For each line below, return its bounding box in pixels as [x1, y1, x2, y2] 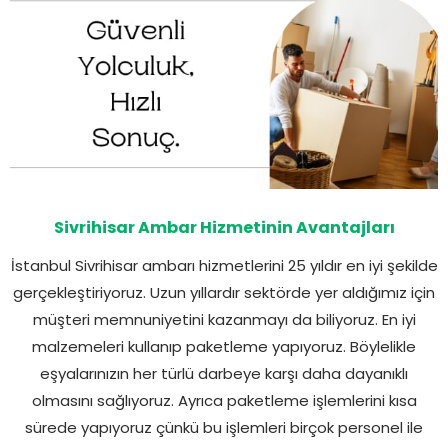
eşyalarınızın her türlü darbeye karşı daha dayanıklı [40, 362, 408, 384]
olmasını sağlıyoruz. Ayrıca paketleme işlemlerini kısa [31, 389, 417, 411]
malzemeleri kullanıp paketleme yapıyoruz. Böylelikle [32, 335, 416, 357]
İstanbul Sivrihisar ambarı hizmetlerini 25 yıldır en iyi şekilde [10, 254, 438, 276]
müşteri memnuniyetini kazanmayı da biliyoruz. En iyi [32, 308, 416, 330]
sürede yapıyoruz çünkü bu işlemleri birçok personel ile [25, 416, 423, 438]
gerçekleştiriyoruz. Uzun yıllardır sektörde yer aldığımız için [13, 281, 435, 303]
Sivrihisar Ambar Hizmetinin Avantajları [53, 215, 395, 239]
